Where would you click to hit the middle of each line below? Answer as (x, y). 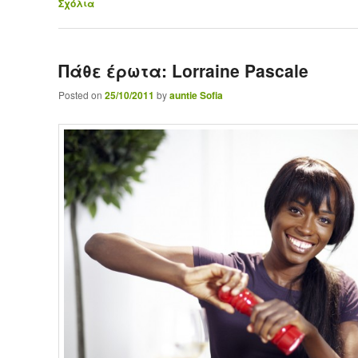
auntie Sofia (196, 95)
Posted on (81, 94)
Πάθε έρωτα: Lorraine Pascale (183, 70)
